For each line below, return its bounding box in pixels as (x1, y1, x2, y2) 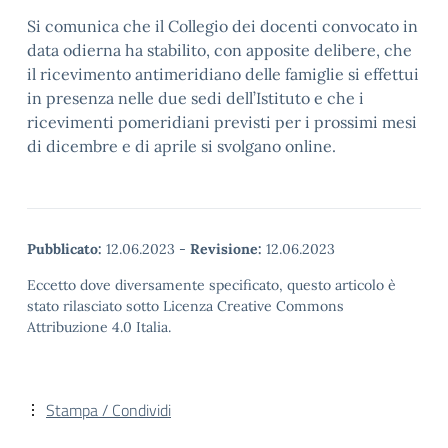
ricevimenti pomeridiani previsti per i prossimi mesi (27, 112, 417, 132)
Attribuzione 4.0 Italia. (27, 318, 171, 336)
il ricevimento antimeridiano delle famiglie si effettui (27, 64, 419, 84)
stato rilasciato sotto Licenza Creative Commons (27, 297, 344, 315)
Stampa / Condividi (46, 398, 171, 422)
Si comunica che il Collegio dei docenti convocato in (27, 16, 418, 36)
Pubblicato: (27, 240, 102, 258)
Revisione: (190, 240, 262, 258)
